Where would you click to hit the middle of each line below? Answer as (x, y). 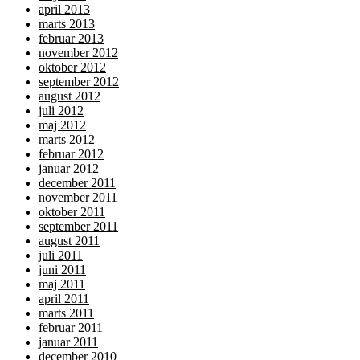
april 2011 (64, 298)
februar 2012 (71, 153)
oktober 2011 (72, 211)
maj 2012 (62, 125)
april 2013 (64, 9)
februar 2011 (71, 327)
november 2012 (78, 52)
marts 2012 (67, 139)
